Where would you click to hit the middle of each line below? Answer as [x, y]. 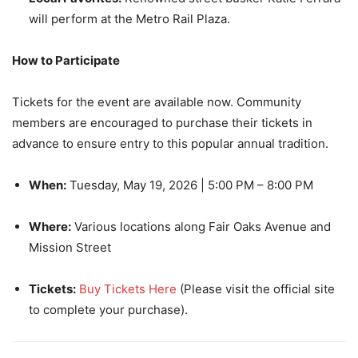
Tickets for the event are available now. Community [157, 102]
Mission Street [70, 248]
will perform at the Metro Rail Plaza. [129, 19]
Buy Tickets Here [128, 289]
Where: [50, 227]
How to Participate [66, 61]
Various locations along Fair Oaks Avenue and [201, 227]
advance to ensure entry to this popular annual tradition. [170, 144]
